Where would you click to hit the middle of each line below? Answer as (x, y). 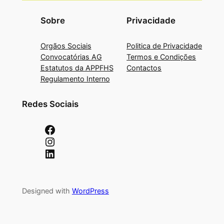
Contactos (144, 67)
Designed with (47, 190)
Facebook (47, 129)
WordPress (90, 190)
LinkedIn (47, 153)
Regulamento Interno (75, 78)
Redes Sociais (50, 104)
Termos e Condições (161, 56)
